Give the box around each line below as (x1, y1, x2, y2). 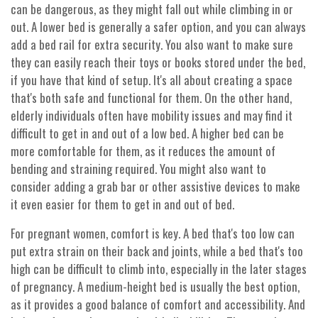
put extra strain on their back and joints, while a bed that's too (11, 242, 303, 261)
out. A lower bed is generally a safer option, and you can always (11, 18, 306, 36)
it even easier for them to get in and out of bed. (11, 195, 234, 214)
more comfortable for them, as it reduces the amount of (11, 142, 275, 160)
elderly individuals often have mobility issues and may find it (11, 106, 292, 125)
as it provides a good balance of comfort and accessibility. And (11, 295, 305, 314)
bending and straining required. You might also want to (11, 160, 266, 178)
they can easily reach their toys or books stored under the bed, (11, 53, 305, 72)
